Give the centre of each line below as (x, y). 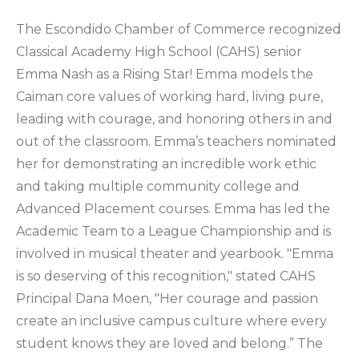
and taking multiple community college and (158, 186)
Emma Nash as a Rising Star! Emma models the (165, 74)
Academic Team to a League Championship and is (173, 231)
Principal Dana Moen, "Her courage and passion (167, 298)
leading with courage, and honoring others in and (174, 119)
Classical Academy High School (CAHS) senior (159, 51)
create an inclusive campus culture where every (171, 321)
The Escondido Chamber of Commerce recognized (179, 29)
